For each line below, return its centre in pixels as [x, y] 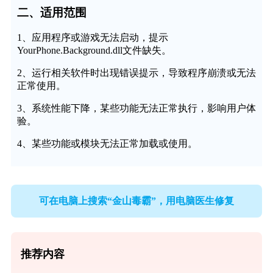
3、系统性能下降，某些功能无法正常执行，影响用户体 [136, 108]
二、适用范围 [51, 12]
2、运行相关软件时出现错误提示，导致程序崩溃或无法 [136, 73]
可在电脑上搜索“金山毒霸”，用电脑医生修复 [136, 200]
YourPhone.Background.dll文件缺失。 [94, 51]
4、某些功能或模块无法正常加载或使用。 [107, 144]
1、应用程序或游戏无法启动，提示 [92, 38]
